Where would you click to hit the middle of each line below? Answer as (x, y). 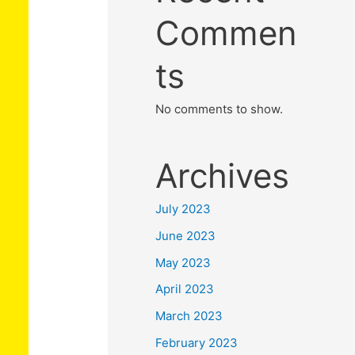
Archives (222, 176)
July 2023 (183, 209)
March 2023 (189, 316)
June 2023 (185, 235)
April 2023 (185, 289)
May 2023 (183, 262)
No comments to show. (219, 109)
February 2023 (197, 342)
